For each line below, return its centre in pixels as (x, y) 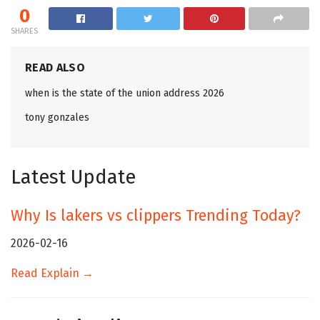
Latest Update (73, 177)
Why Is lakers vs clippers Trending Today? (156, 216)
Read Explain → (52, 273)
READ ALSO (55, 67)
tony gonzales (57, 117)
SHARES (24, 31)
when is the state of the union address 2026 (125, 93)
